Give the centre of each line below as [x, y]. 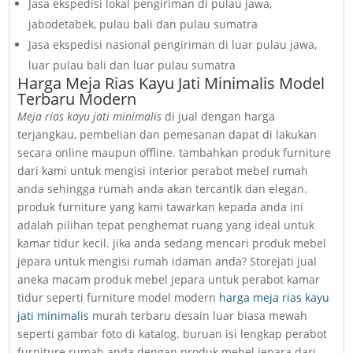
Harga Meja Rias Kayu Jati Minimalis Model [171, 84]
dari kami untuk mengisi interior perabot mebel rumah [163, 171]
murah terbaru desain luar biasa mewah [199, 316]
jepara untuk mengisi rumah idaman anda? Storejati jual [167, 262]
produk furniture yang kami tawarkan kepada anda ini [161, 207]
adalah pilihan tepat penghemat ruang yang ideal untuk [166, 225]
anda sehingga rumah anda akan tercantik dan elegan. [163, 189]
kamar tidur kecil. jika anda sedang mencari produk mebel [172, 243]
